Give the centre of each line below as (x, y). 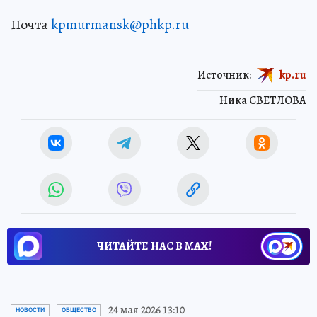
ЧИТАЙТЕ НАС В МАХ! (154, 247)
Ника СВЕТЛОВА (263, 101)
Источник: (224, 75)
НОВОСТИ (30, 310)
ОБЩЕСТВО (79, 310)
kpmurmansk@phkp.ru (120, 25)
